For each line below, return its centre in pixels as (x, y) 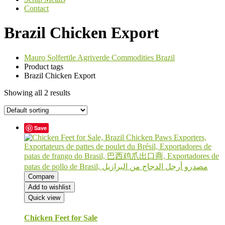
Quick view (44, 197)
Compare (41, 176)
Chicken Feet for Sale (61, 218)
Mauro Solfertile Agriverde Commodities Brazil (99, 57)
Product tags (44, 66)
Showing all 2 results (37, 92)
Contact (36, 8)
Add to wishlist (49, 187)
